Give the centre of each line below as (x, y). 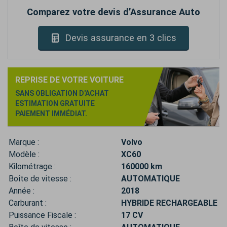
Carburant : (28, 203)
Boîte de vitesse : (40, 179)
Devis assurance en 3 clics (121, 38)
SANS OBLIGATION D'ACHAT (62, 93)
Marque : (24, 142)
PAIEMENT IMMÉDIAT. (51, 114)
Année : (22, 191)
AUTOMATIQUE (150, 179)
